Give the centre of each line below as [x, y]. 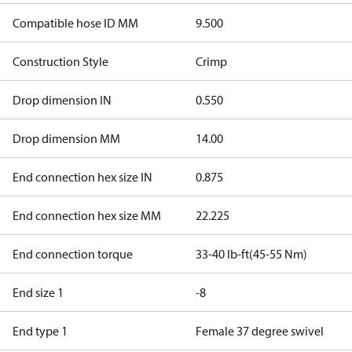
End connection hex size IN [82, 177]
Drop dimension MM [66, 138]
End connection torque [73, 254]
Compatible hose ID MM [75, 23]
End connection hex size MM [87, 215]
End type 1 [40, 331]
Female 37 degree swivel [259, 331]
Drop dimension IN [62, 100]
